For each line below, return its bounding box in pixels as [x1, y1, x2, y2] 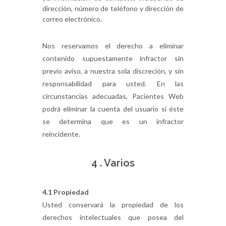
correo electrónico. [42, 15, 102, 23]
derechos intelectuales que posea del [42, 213, 184, 221]
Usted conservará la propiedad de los [42, 200, 184, 209]
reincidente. [42, 130, 80, 138]
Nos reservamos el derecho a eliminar [42, 41, 184, 50]
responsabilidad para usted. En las [42, 79, 184, 88]
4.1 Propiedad [42, 188, 89, 196]
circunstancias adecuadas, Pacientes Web [42, 92, 184, 100]
